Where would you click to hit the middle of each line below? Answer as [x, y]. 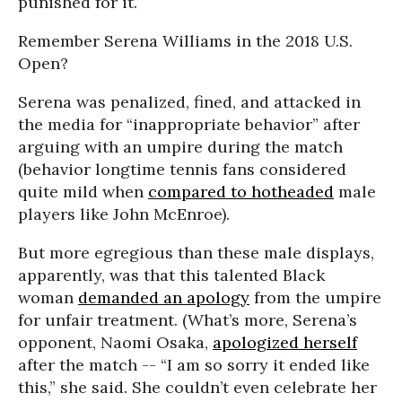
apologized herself [285, 342]
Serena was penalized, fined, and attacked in [189, 102]
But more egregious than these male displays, [196, 253]
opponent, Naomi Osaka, [115, 342]
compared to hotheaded [241, 192]
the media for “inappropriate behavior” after [189, 124]
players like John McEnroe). [124, 214]
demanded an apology [164, 297]
